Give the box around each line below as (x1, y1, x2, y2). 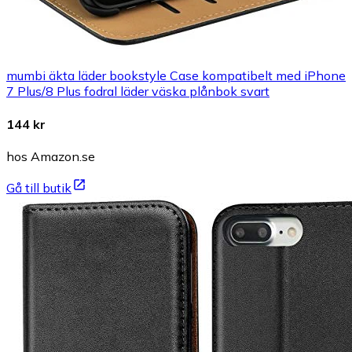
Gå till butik (6, 179, 71, 196)
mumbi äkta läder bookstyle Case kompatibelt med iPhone (6, 68, 346, 84)
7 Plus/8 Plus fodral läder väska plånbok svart (6, 83, 269, 100)
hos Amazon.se (6, 148, 95, 164)
